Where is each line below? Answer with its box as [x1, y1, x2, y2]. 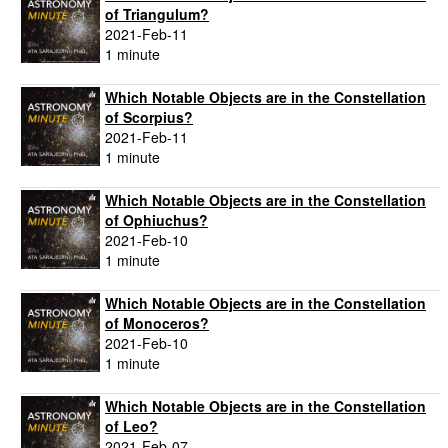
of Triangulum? [105, 4, 209, 25]
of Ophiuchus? [105, 210, 208, 231]
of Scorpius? [105, 107, 193, 128]
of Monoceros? [105, 313, 209, 334]
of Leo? [105, 416, 158, 437]
